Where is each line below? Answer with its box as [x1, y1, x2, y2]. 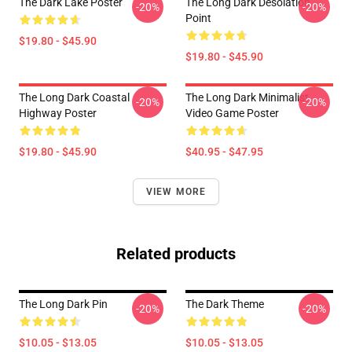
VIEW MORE [145, 185, 207, 197]
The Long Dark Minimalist [185, 90, 309, 104]
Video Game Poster [185, 106, 279, 119]
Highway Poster [19, 106, 97, 119]
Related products [116, 244, 236, 263]
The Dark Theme [185, 297, 264, 310]
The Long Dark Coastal [19, 90, 130, 104]
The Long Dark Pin [19, 297, 108, 310]
